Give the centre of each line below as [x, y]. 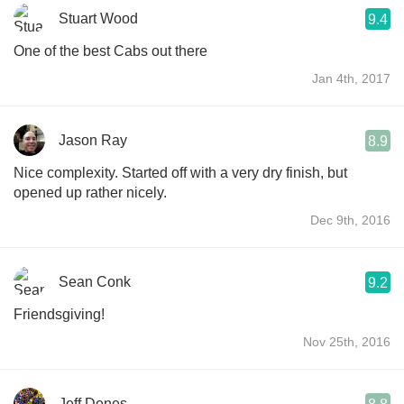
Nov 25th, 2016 [347, 341]
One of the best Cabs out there [110, 50]
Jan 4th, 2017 [351, 78]
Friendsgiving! [59, 314]
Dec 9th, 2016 [350, 220]
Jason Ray [93, 140]
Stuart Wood [98, 18]
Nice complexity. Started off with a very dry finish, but [180, 172]
